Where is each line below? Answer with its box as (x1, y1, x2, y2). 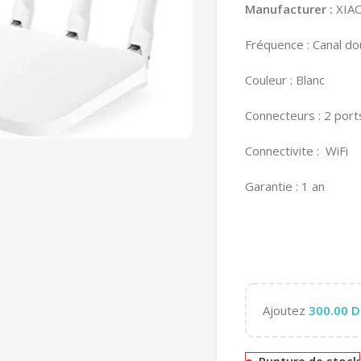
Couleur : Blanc (245, 71, 325, 88)
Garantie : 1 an (245, 177, 325, 194)
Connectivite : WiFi (245, 142, 348, 159)
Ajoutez (263, 301, 309, 318)
